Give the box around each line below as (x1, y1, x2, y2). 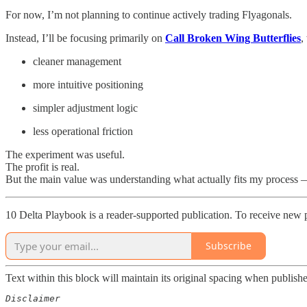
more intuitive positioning (33, 78, 143, 90)
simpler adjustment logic (33, 101, 138, 114)
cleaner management (33, 55, 121, 67)
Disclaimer (5, 293, 71, 304)
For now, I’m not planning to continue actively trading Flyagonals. (5, 8, 292, 21)
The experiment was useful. (5, 148, 125, 160)
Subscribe (206, 239, 251, 253)
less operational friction (33, 125, 133, 137)
